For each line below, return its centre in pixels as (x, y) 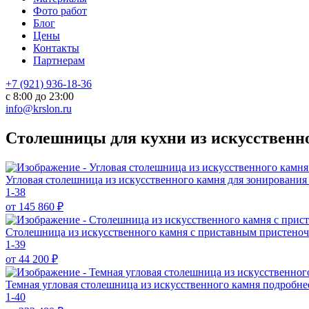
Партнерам (59, 60)
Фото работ (60, 11)
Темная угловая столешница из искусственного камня (134, 284)
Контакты (56, 48)
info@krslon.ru (39, 109)
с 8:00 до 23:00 (40, 96)
